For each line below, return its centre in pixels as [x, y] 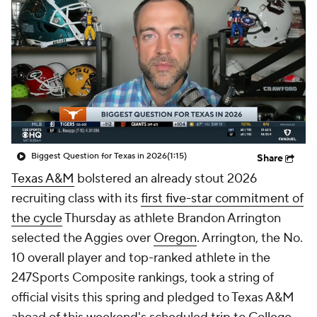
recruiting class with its [76, 198]
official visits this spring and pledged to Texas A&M [153, 298]
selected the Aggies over [82, 238]
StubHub [172, 30]
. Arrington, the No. [250, 238]
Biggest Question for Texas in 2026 [99, 156]
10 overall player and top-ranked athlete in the [141, 258]
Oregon [175, 238]
